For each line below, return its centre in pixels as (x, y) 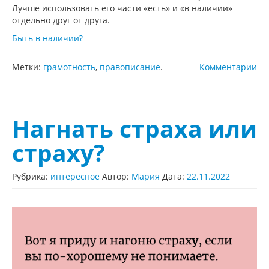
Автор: (117, 177)
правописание (130, 67)
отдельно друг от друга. (61, 20)
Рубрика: (31, 177)
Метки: (28, 67)
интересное (75, 177)
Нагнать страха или (134, 129)
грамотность (69, 67)
